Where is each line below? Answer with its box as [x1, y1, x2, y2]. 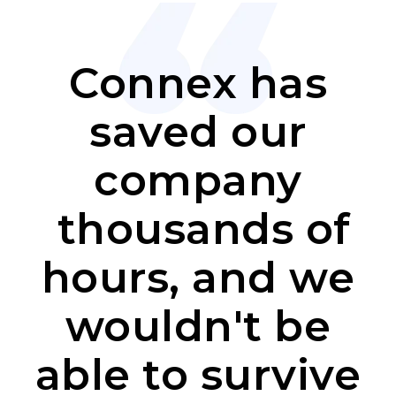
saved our [89, 106, 307, 158]
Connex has [69, 57, 327, 110]
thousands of [45, 203, 351, 255]
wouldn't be [65, 301, 331, 353]
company [94, 155, 302, 207]
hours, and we [41, 252, 355, 304]
